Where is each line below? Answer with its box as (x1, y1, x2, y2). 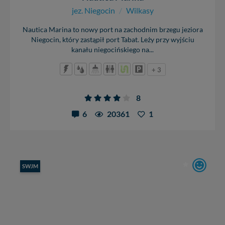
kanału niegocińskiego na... (71, 46, 154, 54)
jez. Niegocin (71, 6, 115, 16)
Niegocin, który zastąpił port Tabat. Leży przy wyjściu (31, 36, 194, 44)
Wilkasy (126, 6, 154, 16)
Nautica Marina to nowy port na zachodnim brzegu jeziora (22, 26, 203, 34)
